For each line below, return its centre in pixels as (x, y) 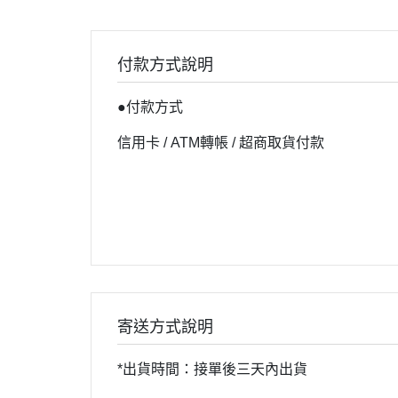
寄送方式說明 (165, 327)
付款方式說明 (165, 65)
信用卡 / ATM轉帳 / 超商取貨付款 (221, 143)
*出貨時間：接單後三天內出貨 (212, 370)
